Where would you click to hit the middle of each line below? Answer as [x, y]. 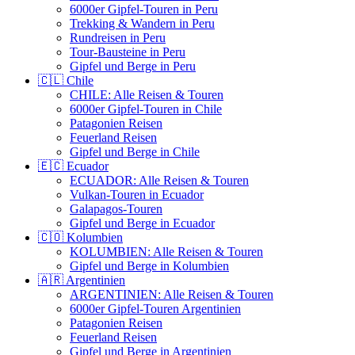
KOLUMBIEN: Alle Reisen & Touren [166, 252]
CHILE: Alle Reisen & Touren [147, 95]
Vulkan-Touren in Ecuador [137, 195]
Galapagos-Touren [116, 209]
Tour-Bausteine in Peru [128, 52]
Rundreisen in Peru [118, 38]
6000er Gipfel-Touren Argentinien [155, 309]
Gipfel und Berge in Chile [135, 152]
